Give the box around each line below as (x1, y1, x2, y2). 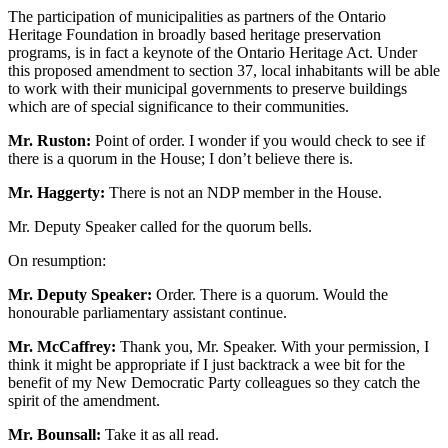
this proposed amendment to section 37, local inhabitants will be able (8, 62, 440, 80)
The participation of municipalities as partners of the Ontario (8, 8, 386, 26)
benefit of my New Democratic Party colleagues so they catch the (8, 374, 420, 392)
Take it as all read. (101, 426, 219, 444)
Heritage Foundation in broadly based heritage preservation (8, 26, 381, 44)
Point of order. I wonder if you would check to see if (91, 132, 425, 150)
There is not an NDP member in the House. (105, 184, 382, 202)
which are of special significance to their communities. (8, 98, 349, 116)
